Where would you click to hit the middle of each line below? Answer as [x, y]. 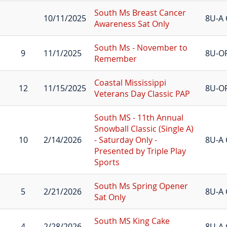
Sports [107, 162]
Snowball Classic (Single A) [144, 128]
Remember [115, 59]
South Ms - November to [141, 47]
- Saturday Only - [125, 140]
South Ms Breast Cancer [140, 12]
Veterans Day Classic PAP [142, 93]
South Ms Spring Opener [141, 186]
